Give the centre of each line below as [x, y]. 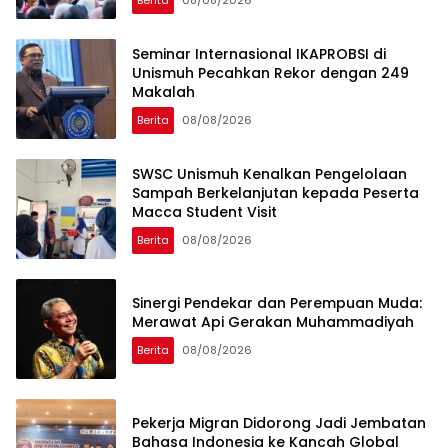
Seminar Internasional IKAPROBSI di [259, 53]
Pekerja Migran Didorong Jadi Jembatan [279, 423]
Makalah [163, 91]
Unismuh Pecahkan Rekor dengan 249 [270, 72]
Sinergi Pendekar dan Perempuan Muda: [277, 303]
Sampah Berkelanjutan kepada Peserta [275, 192]
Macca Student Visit [204, 211]
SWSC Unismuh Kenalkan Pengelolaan [269, 173]
